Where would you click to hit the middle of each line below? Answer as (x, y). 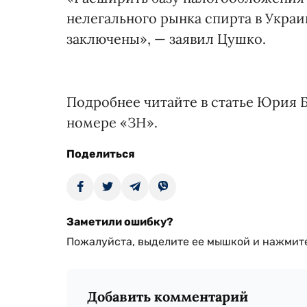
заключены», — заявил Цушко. (166, 39)
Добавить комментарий (168, 296)
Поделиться (101, 154)
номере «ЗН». (112, 122)
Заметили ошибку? (120, 222)
